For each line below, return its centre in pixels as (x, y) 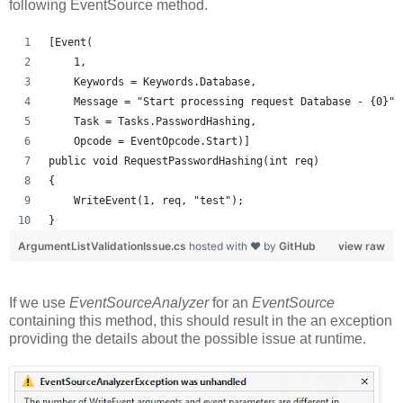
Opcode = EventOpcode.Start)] (149, 142)
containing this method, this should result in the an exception (201, 321)
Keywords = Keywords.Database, (156, 82)
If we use (39, 303)
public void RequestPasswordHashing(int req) (184, 161)
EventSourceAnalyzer (141, 303)
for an (232, 303)
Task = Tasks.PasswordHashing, (156, 122)
